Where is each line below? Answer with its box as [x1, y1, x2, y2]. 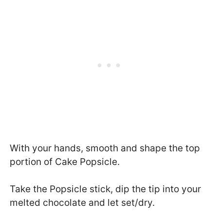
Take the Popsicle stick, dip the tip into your [10, 183, 201, 195]
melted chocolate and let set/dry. [10, 197, 155, 209]
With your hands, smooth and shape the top [10, 142, 200, 154]
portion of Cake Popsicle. [10, 156, 120, 167]
